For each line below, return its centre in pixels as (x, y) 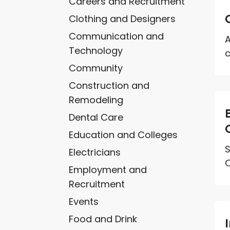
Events (84, 201)
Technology (96, 50)
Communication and (117, 36)
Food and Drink (103, 219)
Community (96, 68)
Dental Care (96, 117)
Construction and (109, 85)
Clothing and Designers (122, 18)
